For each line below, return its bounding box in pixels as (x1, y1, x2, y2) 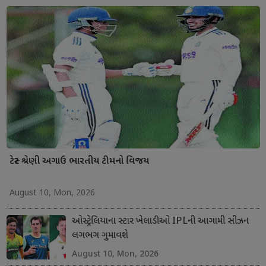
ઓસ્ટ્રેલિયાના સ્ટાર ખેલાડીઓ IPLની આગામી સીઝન (71, 215, 249, 228)
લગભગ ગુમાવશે (71, 229, 128, 242)
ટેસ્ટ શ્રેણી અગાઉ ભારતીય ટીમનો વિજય (9, 155, 149, 168)
